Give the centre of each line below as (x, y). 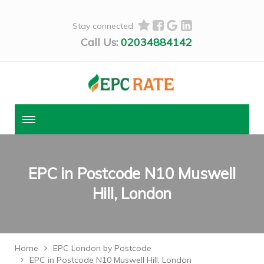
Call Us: (99, 42)
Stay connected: (103, 26)
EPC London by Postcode (102, 248)
